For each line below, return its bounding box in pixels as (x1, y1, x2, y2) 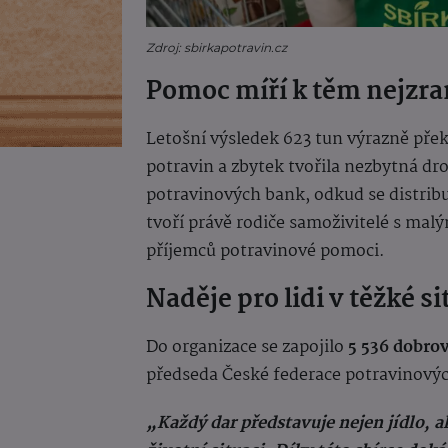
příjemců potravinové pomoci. (146, 237, 385, 265)
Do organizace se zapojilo (146, 333, 348, 361)
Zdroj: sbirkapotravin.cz (146, 39, 287, 55)
